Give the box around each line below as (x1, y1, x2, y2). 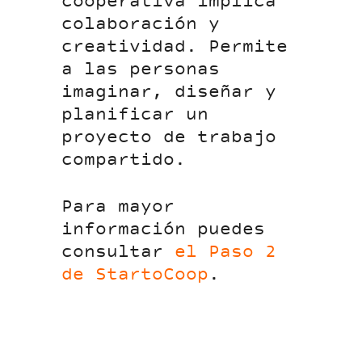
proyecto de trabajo (61, 125, 277, 150)
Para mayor (61, 195, 175, 220)
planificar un (61, 103, 209, 128)
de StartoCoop (61, 263, 209, 288)
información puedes (61, 217, 266, 242)
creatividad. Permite (61, 35, 288, 60)
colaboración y (61, 12, 221, 37)
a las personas (61, 57, 221, 82)
